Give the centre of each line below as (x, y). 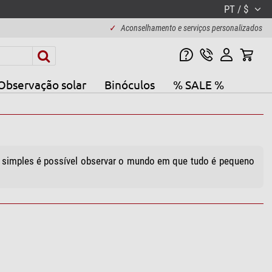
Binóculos (129, 84)
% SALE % (198, 84)
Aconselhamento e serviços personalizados (191, 28)
